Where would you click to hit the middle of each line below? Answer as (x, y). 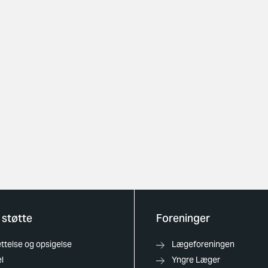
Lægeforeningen (203, 244)
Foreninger (183, 218)
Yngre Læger (196, 260)
